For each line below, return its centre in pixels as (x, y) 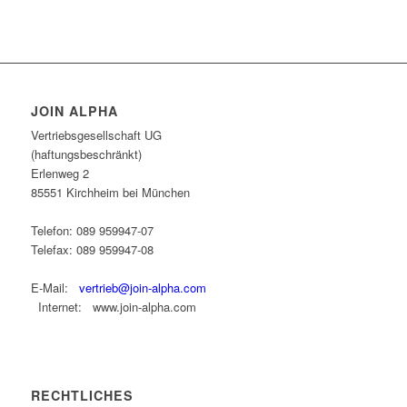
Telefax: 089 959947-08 (92, 250)
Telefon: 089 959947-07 (92, 231)
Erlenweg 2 (60, 174)
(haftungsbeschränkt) (86, 154)
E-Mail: (55, 288)
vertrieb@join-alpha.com (142, 288)
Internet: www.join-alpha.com (113, 307)
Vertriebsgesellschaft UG (96, 135)
